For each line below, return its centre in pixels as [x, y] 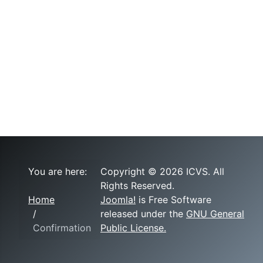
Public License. [133, 228]
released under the [143, 214]
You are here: [58, 171]
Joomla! [118, 200]
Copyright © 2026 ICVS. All [162, 171]
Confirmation [62, 228]
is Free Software [173, 200]
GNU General [215, 214]
